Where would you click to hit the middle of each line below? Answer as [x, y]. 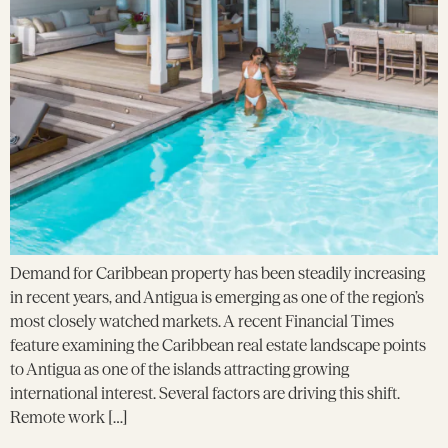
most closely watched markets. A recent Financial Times [202, 320]
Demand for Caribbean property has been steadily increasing [217, 272]
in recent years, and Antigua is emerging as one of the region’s [217, 296]
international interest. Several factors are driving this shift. [205, 392]
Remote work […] [69, 416]
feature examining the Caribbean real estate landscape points [218, 344]
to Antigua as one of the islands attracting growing [179, 368]
